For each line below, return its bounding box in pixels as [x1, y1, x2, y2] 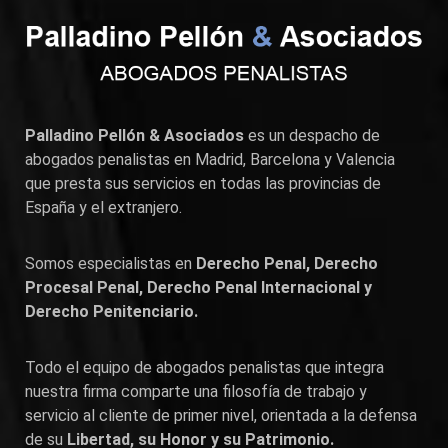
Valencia [336, 150, 395, 170]
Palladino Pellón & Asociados [25, 126, 244, 146]
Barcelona [250, 150, 320, 170]
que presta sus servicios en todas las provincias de [25, 174, 381, 194]
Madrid [195, 150, 243, 170]
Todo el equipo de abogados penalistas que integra [25, 358, 384, 378]
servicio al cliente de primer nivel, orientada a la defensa [25, 406, 417, 426]
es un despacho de [244, 126, 380, 146]
